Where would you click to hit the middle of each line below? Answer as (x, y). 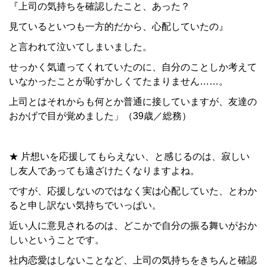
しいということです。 (57, 240)
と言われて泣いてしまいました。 (80, 47)
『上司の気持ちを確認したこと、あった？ (100, 7)
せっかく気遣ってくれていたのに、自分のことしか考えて (133, 67)
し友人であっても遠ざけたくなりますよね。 (104, 171)
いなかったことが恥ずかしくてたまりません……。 (119, 82)
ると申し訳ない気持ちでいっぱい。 (85, 206)
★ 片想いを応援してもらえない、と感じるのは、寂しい (129, 157)
